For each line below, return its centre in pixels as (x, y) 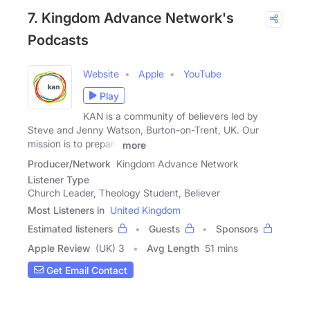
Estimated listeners (70, 229)
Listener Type (58, 180)
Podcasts (58, 40)
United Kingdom (145, 210)
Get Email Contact (85, 270)
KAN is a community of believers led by (171, 116)
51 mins (221, 248)
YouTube (202, 74)
